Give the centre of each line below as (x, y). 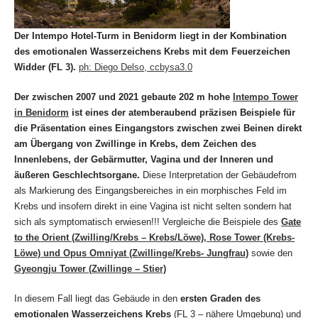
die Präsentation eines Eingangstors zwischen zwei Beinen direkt (158, 128)
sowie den (270, 253)
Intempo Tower (265, 97)
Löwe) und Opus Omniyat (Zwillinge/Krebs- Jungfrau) (131, 253)
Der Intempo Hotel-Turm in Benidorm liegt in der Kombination (150, 36)
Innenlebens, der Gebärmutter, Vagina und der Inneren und (144, 160)
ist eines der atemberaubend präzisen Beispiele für (182, 113)
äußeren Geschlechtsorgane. (77, 175)
